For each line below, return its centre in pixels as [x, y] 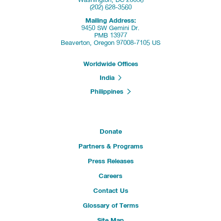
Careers [110, 176]
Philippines [109, 92]
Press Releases [110, 161]
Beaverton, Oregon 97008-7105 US [110, 43]
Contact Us [110, 191]
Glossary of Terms [110, 206]
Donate [110, 132]
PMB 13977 [110, 36]
